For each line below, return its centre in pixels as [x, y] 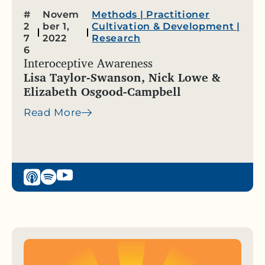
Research [116, 38]
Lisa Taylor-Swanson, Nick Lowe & [122, 77]
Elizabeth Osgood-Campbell [102, 92]
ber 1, [56, 27]
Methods [115, 15]
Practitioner [178, 15]
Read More [53, 113]
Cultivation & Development [163, 27]
